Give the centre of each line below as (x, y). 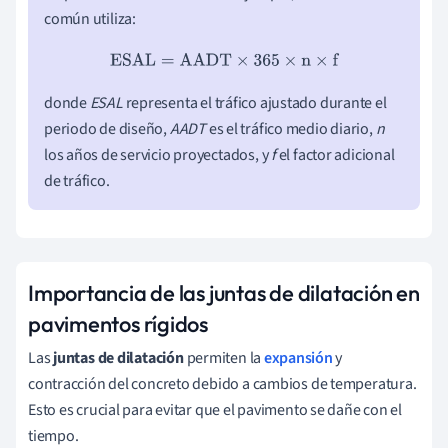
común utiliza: (90, 18)
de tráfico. (77, 180)
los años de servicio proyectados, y (158, 154)
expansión (298, 357)
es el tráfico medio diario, (290, 128)
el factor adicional (335, 154)
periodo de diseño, (107, 128)
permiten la (223, 357)
